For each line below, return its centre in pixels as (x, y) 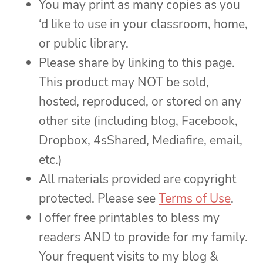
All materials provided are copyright (137, 179)
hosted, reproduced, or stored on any (140, 101)
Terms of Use (195, 198)
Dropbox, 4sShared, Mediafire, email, (141, 140)
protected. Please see (99, 198)
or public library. (84, 43)
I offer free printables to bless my (129, 218)
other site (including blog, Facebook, (138, 121)
